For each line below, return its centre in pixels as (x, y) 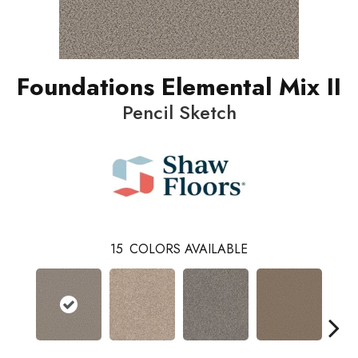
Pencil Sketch (179, 113)
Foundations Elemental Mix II (179, 87)
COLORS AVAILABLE (189, 249)
